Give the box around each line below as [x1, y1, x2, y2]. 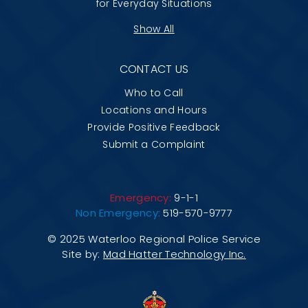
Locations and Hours [101, 102, 207, 117]
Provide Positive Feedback [87, 120, 221, 134]
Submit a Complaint [102, 137, 206, 151]
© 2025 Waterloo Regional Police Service [47, 231, 261, 246]
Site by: [62, 246, 103, 261]
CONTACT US [119, 60, 189, 77]
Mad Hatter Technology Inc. [102, 246, 246, 261]
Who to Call [124, 85, 184, 100]
